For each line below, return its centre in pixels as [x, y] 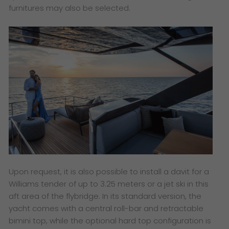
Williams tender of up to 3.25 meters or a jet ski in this [109, 184]
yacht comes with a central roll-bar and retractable [106, 208]
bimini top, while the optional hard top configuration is [110, 220]
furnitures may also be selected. [70, 8]
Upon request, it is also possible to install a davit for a [109, 171]
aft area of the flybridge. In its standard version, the [105, 196]
